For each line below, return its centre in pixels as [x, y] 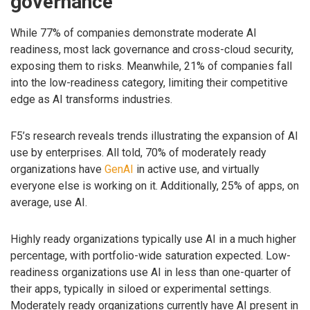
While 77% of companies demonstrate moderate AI [134, 33]
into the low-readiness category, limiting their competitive [149, 83]
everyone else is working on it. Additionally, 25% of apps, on [155, 186]
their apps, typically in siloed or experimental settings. [141, 289]
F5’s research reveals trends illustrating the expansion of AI [154, 136]
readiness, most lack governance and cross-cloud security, [152, 50]
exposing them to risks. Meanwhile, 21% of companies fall [151, 66]
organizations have [57, 170]
